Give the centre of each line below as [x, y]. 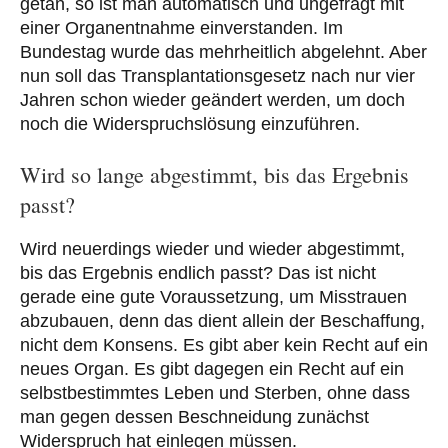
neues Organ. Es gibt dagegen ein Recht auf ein [212, 368]
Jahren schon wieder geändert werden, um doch [212, 100]
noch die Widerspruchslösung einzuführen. [190, 124]
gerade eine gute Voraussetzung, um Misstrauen [213, 296]
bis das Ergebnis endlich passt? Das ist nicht [198, 272]
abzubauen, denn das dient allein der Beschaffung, [222, 320]
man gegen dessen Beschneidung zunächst [194, 416]
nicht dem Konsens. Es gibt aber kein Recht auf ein [224, 344]
